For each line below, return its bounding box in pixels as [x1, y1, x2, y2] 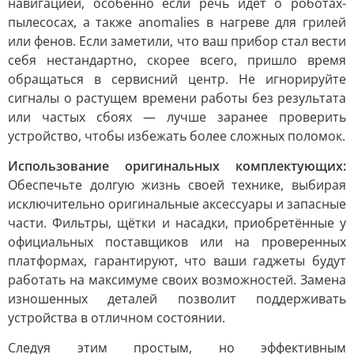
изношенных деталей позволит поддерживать [8, 290, 346, 308]
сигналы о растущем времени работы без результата [8, 89, 346, 107]
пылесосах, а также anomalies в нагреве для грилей [8, 13, 346, 32]
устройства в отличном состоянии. [8, 309, 225, 327]
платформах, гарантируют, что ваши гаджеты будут [8, 252, 346, 270]
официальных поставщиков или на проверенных [8, 233, 346, 251]
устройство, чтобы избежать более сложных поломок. [8, 127, 345, 145]
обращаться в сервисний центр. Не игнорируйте [8, 70, 346, 88]
